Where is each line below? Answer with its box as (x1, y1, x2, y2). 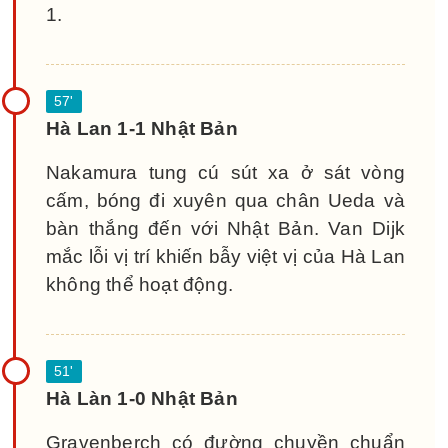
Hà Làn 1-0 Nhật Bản (46, 388, 238, 409)
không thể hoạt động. (46, 274, 233, 295)
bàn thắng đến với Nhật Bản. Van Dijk (46, 218, 405, 239)
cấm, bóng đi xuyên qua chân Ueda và (46, 190, 405, 211)
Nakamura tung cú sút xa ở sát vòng (46, 162, 405, 183)
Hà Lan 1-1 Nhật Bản (46, 118, 238, 139)
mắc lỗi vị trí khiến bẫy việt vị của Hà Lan (46, 246, 405, 267)
